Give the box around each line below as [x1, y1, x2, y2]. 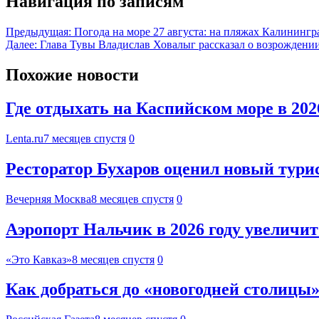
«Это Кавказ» [6, 253, 72, 266]
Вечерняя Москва [6, 192, 91, 205]
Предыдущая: [6, 26, 71, 38]
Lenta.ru [6, 132, 43, 145]
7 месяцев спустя [43, 132, 126, 145]
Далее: [6, 38, 37, 51]
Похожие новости [6, 66, 139, 85]
